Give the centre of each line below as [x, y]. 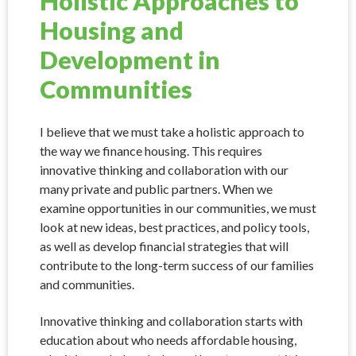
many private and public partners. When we [156, 188]
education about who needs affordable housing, [168, 339]
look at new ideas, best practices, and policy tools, [174, 226]
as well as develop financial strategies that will [164, 246]
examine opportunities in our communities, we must [178, 207]
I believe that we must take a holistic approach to [172, 131]
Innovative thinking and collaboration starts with [171, 320]
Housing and [112, 31]
